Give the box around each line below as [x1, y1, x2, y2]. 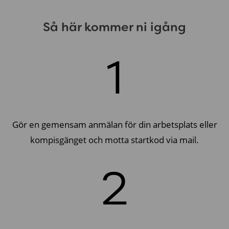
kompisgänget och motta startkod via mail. [30, 133, 199, 146]
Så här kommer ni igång [43, 18, 186, 35]
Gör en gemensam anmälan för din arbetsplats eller [12, 118, 217, 130]
